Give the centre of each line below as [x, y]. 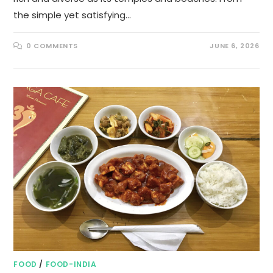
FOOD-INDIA [71, 264]
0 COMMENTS [52, 46]
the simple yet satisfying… [73, 15]
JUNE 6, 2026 [235, 46]
